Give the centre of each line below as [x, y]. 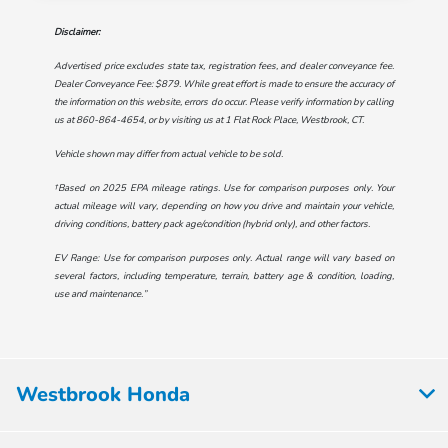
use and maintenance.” [100, 293]
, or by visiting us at [184, 119]
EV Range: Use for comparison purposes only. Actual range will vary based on [224, 257]
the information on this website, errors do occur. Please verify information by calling [224, 101]
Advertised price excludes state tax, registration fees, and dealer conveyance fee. [224, 65]
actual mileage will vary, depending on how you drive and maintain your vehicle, [224, 205]
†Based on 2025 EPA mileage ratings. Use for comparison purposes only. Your [224, 187]
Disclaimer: [76, 31]
